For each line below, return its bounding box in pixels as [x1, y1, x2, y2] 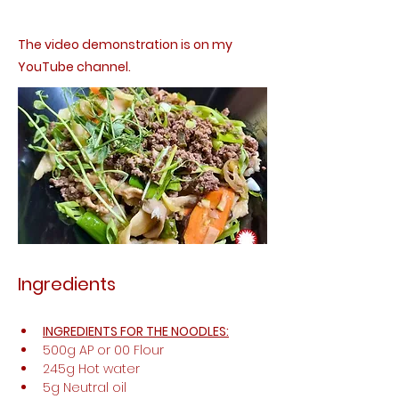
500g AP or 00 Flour [43, 341, 167, 359]
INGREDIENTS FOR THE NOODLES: [43, 322, 229, 340]
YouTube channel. [18, 58, 131, 76]
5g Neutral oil [43, 379, 126, 396]
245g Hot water [43, 360, 143, 378]
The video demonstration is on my [18, 36, 232, 53]
